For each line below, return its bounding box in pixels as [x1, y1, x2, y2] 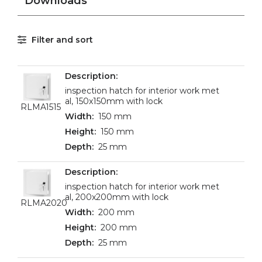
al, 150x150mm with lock [65, 96, 163, 106]
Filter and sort [32, 35, 93, 45]
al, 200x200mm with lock [65, 192, 168, 202]
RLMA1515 [20, 102, 61, 112]
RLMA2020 [20, 198, 67, 208]
